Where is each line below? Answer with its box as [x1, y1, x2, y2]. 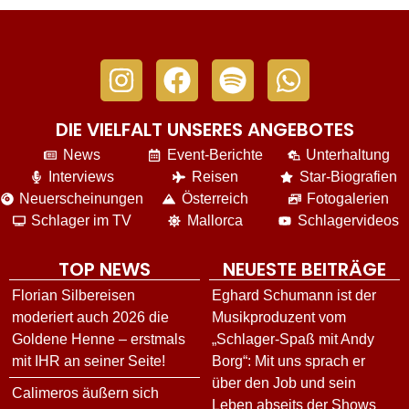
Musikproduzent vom [212, 309, 346, 326]
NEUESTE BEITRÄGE [223, 257, 386, 283]
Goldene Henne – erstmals [12, 331, 185, 348]
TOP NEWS [58, 257, 151, 283]
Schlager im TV [31, 213, 132, 229]
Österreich [181, 191, 248, 207]
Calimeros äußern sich [12, 385, 159, 402]
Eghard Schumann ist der [212, 288, 376, 304]
